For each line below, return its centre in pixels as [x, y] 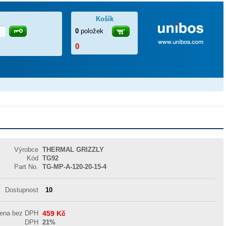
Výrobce [26, 150]
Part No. [26, 167]
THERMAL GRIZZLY [74, 150]
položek [92, 31]
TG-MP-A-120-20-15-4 [75, 167]
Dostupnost [22, 190]
